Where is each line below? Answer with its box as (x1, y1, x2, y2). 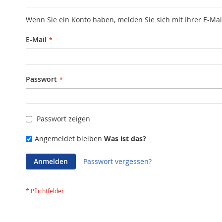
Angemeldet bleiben (35, 134, 102, 143)
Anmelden (34, 157, 68, 166)
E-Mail (26, 35, 47, 44)
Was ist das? (104, 134, 146, 143)
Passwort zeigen (37, 114, 90, 123)
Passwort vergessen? (83, 157, 152, 166)
